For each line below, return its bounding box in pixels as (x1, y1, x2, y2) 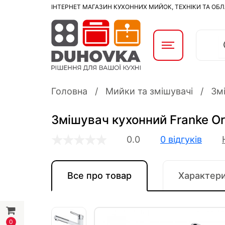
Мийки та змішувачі (105, 86, 193, 96)
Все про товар (67, 170, 132, 181)
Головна (51, 86, 87, 96)
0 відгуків (160, 134, 202, 145)
